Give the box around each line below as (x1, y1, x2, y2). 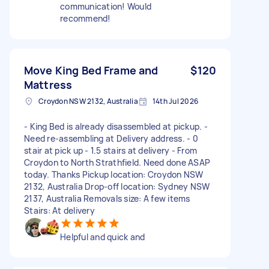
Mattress (24, 77, 73, 92)
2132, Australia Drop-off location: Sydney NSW (24, 180, 210, 192)
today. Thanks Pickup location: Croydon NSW (24, 168, 204, 180)
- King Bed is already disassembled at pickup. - (24, 120, 208, 132)
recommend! (60, 12, 111, 24)
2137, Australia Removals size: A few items (24, 192, 190, 204)
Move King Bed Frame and (24, 62, 159, 77)
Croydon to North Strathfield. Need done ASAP (24, 156, 210, 168)
